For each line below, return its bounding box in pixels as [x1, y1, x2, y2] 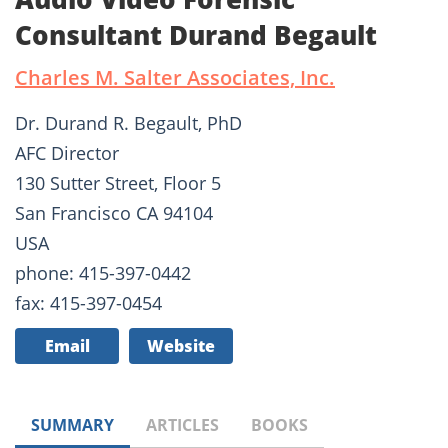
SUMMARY [31, 414, 114, 437]
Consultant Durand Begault [15, 17, 377, 54]
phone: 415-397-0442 [15, 261, 191, 286]
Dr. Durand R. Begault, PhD [15, 111, 242, 136]
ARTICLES [146, 414, 219, 437]
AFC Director [15, 141, 119, 166]
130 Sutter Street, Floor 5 [15, 171, 221, 196]
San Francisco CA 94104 [15, 201, 213, 226]
